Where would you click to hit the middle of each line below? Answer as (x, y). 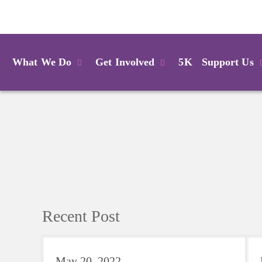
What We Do (42, 62)
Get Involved (125, 62)
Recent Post (81, 216)
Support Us (227, 62)
